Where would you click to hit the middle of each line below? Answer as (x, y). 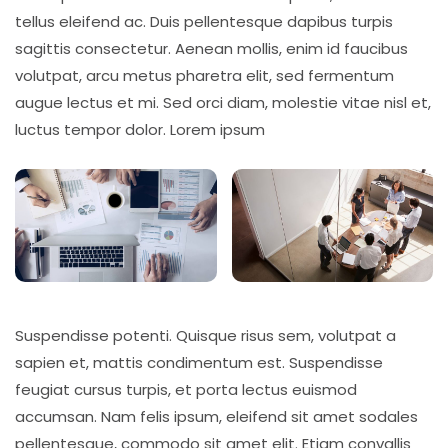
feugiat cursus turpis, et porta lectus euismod (186, 390)
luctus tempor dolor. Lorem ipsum (140, 130)
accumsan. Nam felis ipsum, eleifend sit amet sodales (216, 417)
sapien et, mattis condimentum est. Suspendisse (199, 363)
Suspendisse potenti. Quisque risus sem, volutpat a (205, 336)
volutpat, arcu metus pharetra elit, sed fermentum (204, 76)
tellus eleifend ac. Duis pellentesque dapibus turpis (204, 22)
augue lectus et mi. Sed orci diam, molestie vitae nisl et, (223, 103)
